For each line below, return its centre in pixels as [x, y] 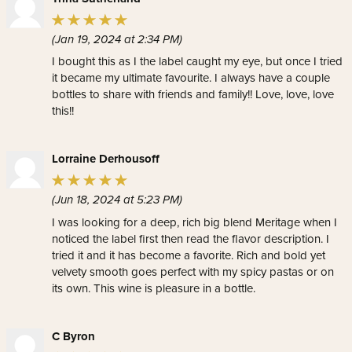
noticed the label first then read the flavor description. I [191, 238]
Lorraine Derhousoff [106, 159]
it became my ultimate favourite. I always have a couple [191, 78]
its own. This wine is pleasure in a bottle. [154, 288]
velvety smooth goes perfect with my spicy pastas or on [193, 271]
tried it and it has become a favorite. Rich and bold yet [189, 255]
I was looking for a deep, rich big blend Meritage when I [194, 222]
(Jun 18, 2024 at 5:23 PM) [117, 200]
